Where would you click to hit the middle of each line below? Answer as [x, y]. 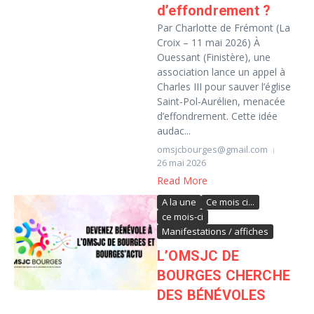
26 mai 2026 [182, 163]
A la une [179, 202]
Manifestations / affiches [215, 231]
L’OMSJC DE [198, 256]
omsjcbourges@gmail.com [212, 149]
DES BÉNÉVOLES [212, 295]
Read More [182, 180]
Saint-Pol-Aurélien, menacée [221, 101]
